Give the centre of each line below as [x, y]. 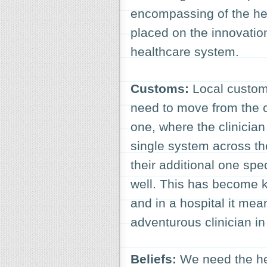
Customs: [160, 89]
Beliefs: [153, 259]
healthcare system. [185, 52]
